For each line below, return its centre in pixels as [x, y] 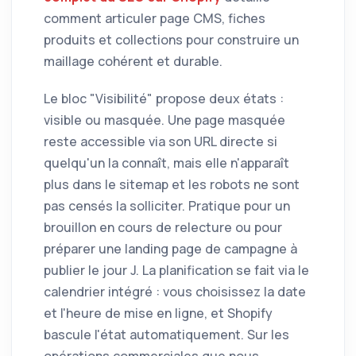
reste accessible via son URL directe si [161, 142]
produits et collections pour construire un [171, 40]
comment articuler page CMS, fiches [155, 19]
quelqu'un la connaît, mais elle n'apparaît [166, 163]
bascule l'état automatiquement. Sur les [166, 335]
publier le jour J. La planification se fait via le [176, 271]
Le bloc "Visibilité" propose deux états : [164, 99]
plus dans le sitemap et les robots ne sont [172, 185]
